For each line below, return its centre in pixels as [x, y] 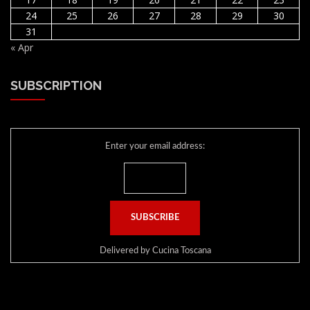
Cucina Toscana [181, 251]
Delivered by [126, 251]
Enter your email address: [155, 147]
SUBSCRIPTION [56, 86]
